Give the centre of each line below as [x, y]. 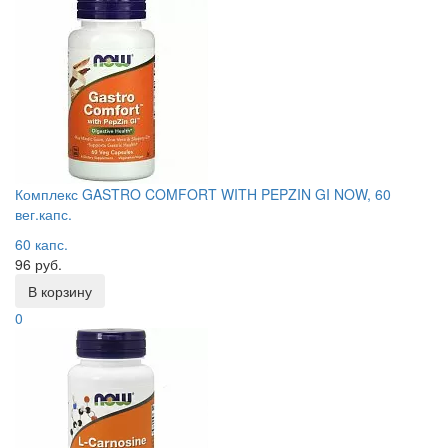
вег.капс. [43, 214]
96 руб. [38, 264]
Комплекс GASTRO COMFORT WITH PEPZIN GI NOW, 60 [203, 194]
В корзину [60, 291]
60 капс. [41, 244]
